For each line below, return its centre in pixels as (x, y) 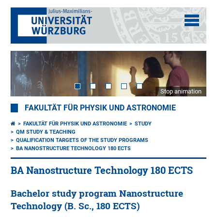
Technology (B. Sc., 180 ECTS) (76, 206)
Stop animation (181, 92)
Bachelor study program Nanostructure (97, 194)
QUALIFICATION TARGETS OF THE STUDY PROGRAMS (82, 140)
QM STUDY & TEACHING (46, 132)
